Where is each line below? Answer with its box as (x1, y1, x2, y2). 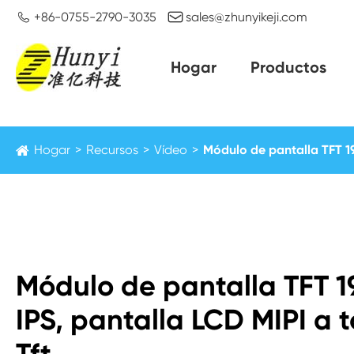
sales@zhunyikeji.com (186, 9, 307, 24)
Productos (250, 58, 326, 77)
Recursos (86, 142, 138, 157)
